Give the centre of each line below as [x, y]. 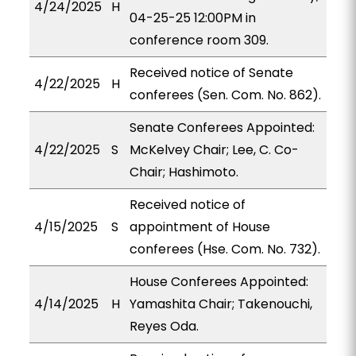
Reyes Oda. [164, 326]
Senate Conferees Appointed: [222, 128]
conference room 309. [199, 40]
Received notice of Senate [211, 73]
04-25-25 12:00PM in [192, 18]
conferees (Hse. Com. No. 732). [224, 249]
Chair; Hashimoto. [184, 172]
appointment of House [199, 227]
